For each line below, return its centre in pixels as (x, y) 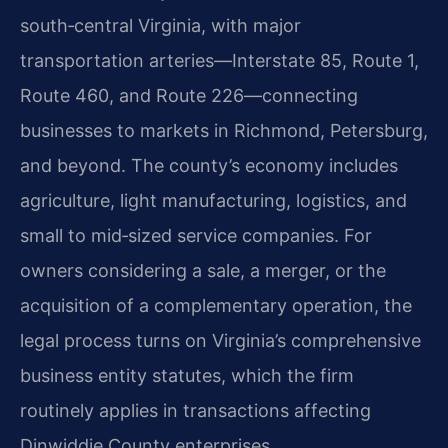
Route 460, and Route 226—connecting (189, 96)
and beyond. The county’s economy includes (209, 166)
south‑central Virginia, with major (160, 26)
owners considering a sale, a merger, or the (203, 271)
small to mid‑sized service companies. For (196, 236)
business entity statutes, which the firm (187, 376)
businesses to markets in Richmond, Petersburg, (224, 131)
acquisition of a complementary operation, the (216, 306)
